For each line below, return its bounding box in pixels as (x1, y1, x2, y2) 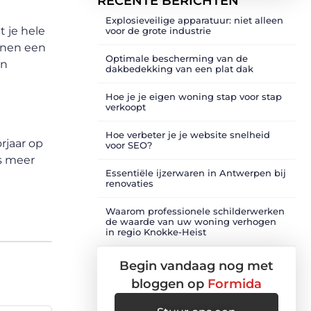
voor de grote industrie (106, 25, 211, 36)
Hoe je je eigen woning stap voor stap (106, 91, 282, 102)
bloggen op (131, 276, 208, 292)
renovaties (106, 178, 153, 189)
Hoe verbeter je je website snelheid (106, 129, 270, 140)
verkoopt (106, 101, 146, 112)
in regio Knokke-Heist (106, 226, 206, 237)
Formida (208, 276, 262, 292)
